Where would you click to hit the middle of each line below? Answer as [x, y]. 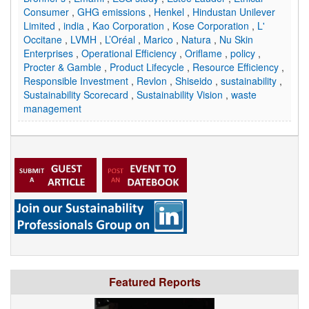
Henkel [170, 12]
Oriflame [205, 53]
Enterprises [50, 53]
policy [244, 53]
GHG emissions [113, 12]
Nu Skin [236, 40]
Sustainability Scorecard [77, 95]
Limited [41, 26]
